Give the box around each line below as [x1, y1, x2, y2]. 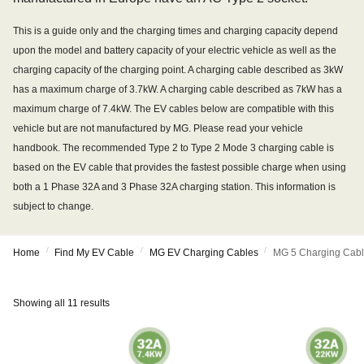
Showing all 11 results [13, 297, 110, 309]
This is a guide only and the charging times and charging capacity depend [13, 25, 338, 37]
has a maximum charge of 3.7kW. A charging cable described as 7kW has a [13, 84, 342, 95]
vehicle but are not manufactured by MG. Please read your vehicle [13, 123, 303, 134]
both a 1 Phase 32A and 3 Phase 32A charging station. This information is [13, 181, 336, 193]
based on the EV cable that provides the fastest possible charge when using [13, 162, 346, 173]
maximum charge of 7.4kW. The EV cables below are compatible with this [13, 103, 334, 115]
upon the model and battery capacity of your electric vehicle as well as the [13, 45, 336, 56]
